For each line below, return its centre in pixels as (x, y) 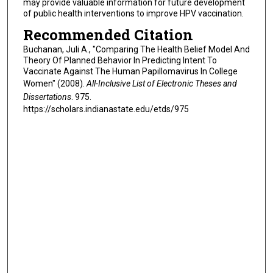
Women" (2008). (55, 84)
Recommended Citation (108, 35)
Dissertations (47, 97)
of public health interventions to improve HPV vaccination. (133, 13)
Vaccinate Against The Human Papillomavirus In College (130, 72)
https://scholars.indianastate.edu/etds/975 (106, 109)
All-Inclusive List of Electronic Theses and (161, 84)
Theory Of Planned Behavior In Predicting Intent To (120, 61)
